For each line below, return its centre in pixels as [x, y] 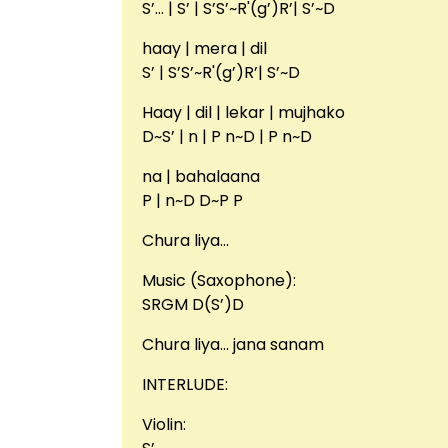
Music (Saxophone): [219, 280]
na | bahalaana [201, 176]
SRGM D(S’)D [193, 304]
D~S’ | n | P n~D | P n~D [227, 136]
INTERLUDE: [185, 384]
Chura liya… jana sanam [233, 344]
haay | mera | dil [204, 48]
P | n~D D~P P [192, 200]
